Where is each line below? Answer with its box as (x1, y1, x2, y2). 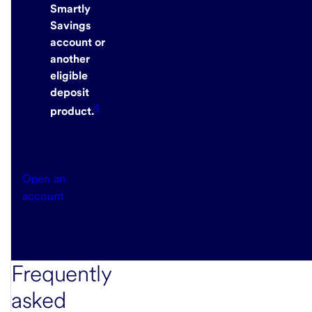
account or (50, 36, 105, 49)
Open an (22, 172, 66, 186)
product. (50, 104, 94, 118)
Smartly (50, 2, 91, 15)
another (50, 52, 90, 65)
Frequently (11, 260, 111, 288)
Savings (50, 19, 91, 32)
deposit (50, 86, 89, 99)
